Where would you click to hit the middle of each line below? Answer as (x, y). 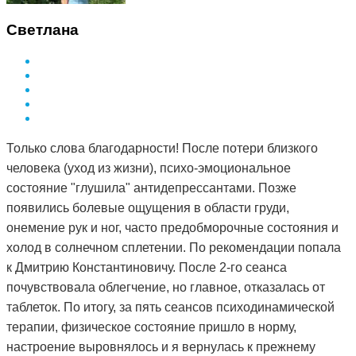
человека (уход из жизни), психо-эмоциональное (149, 168)
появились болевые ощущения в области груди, (148, 208)
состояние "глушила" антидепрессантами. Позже (151, 188)
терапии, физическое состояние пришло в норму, (151, 327)
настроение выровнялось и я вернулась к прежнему (161, 347)
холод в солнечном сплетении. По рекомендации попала (174, 248)
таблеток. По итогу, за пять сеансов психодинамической (170, 308)
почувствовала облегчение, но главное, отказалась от (166, 288)
